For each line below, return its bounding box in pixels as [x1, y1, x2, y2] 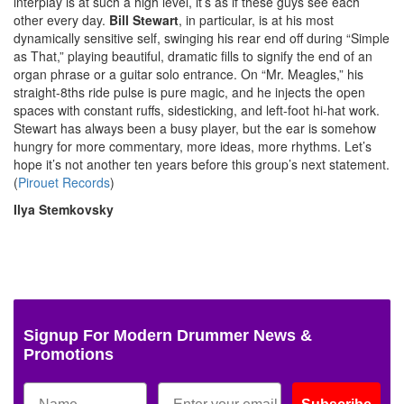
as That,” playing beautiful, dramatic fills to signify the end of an [14, 47, 372, 66]
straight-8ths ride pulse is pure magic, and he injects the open [14, 83, 365, 102]
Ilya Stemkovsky [14, 200, 114, 219]
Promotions [23, 345, 114, 364]
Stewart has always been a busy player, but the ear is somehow [14, 119, 376, 138]
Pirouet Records [18, 173, 110, 192]
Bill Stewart [109, 11, 179, 30]
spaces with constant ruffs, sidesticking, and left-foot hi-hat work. [14, 101, 380, 120]
